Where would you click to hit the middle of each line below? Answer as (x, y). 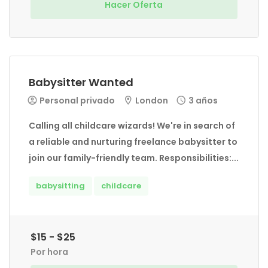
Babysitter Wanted (81, 82)
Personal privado (76, 100)
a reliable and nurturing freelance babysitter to (133, 142)
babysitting (60, 186)
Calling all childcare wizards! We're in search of (132, 126)
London (151, 100)
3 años (203, 100)
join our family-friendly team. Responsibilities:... (134, 158)
